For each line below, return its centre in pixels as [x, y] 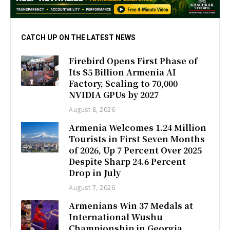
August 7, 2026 [92, 188]
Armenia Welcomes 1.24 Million [138, 128]
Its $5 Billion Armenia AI [123, 72]
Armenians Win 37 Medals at [131, 206]
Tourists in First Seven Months [137, 139]
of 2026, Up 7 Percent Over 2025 [136, 150]
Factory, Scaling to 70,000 [123, 84]
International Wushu [116, 217]
